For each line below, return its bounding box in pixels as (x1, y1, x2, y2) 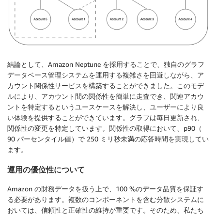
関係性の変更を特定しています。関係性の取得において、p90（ (7, 124, 202, 133)
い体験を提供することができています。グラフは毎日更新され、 (7, 113, 204, 122)
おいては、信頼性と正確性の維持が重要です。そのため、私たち (7, 205, 204, 214)
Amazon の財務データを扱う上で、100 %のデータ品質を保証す (7, 184, 203, 193)
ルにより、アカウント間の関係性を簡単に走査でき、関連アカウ (7, 92, 204, 101)
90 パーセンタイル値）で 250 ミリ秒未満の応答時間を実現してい (7, 135, 209, 143)
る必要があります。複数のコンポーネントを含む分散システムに (7, 195, 204, 203)
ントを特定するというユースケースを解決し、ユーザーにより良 (7, 103, 204, 111)
